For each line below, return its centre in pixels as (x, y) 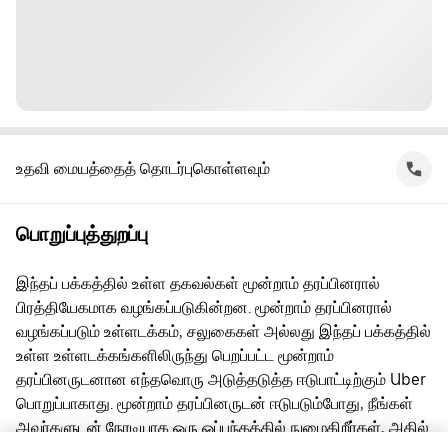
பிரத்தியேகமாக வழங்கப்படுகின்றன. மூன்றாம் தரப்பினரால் (204, 307)
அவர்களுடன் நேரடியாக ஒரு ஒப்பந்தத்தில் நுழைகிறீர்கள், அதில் (222, 427)
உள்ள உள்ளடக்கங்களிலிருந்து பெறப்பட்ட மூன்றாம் (175, 355)
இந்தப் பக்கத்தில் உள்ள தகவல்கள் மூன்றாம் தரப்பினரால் (198, 283)
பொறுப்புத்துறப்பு (82, 234)
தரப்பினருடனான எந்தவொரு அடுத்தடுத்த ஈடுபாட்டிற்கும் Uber (221, 379)
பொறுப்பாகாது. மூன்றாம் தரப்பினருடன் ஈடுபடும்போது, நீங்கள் (214, 403)
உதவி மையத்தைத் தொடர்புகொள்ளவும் (143, 168)
